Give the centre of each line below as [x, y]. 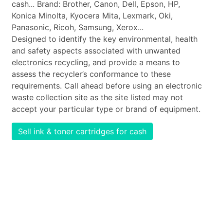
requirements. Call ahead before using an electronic [107, 86]
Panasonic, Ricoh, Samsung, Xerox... [78, 27]
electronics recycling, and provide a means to [96, 62]
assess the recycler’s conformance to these [91, 74]
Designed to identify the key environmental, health [105, 39]
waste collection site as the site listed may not [97, 97]
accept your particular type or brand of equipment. [106, 109]
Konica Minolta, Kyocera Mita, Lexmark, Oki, [92, 16]
